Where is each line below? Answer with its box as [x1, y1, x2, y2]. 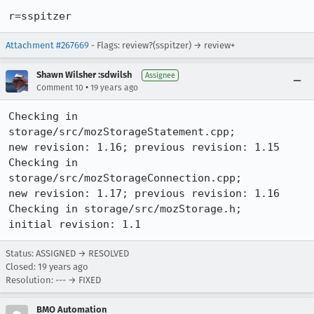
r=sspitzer [8, 10, 71, 22]
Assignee [145, 71, 175, 80]
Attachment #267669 [6, 40, 89, 50]
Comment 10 [36, 83, 83, 93]
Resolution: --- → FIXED [6, 275, 101, 285]
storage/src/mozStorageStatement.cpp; [8, 125, 235, 138]
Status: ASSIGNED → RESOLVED [6, 248, 129, 259]
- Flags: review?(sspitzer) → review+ [89, 40, 235, 50]
